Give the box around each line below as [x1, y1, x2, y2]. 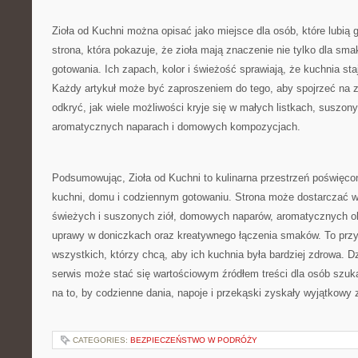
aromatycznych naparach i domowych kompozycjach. [52, 121, 300, 133]
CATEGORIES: [73, 336, 130, 344]
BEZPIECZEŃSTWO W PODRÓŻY [130, 336, 257, 344]
